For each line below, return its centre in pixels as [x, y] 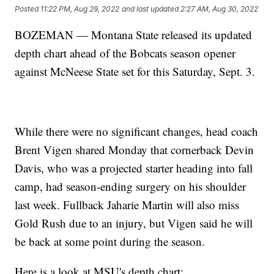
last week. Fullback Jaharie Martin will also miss [127, 204]
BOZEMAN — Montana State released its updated [134, 34]
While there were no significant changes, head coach [137, 131]
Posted [28, 9]
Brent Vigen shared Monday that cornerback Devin [135, 149]
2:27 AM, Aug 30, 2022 [220, 9]
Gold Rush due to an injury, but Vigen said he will [134, 223]
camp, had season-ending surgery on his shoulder [131, 186]
